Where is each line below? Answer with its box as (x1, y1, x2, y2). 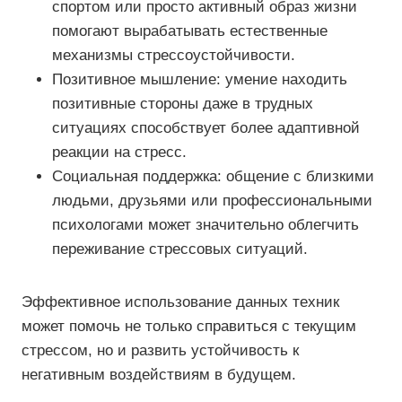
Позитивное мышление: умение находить (52, 71, 347, 88)
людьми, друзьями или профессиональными (52, 192, 372, 209)
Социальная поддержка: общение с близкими (52, 168, 374, 185)
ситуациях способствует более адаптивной (52, 119, 360, 136)
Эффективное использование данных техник (22, 293, 339, 310)
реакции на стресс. (52, 144, 187, 161)
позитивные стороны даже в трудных (52, 95, 313, 112)
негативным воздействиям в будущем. (22, 366, 296, 383)
